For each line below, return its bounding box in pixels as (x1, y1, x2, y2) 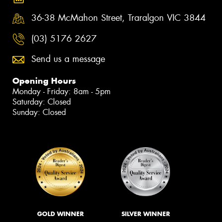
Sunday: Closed (12, 107, 66, 118)
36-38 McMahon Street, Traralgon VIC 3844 (31, 11, 206, 24)
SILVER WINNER (121, 210, 170, 218)
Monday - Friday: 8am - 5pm (12, 86, 111, 97)
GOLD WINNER (37, 210, 84, 218)
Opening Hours (12, 75, 76, 87)
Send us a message (31, 53, 105, 65)
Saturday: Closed (12, 97, 71, 108)
